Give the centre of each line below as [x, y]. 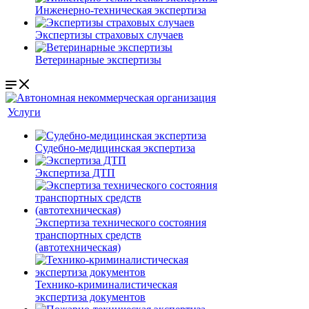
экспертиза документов [90, 297]
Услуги [24, 112]
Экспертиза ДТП [75, 173]
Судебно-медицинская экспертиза [115, 148]
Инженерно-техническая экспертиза [121, 10]
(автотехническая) [78, 247]
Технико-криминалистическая [106, 285]
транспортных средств [88, 235]
